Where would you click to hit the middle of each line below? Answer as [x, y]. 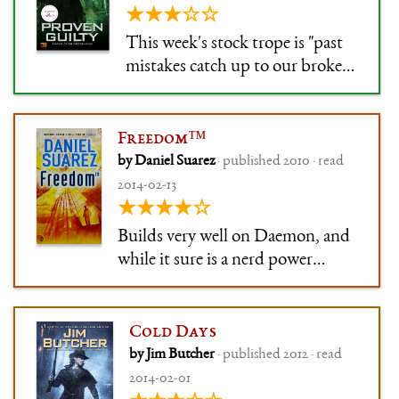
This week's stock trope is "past [234, 45]
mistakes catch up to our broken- [241, 68]
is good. [144, 306]
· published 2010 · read [280, 161]
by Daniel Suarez [167, 161]
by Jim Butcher [173, 354]
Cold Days [172, 332]
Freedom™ [162, 139]
